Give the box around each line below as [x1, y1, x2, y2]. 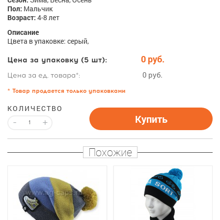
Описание [7, 27, 39, 37]
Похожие [88, 145, 132, 159]
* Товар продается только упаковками [7, 86, 126, 95]
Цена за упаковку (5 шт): [7, 55, 107, 65]
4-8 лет [36, 13, 59, 22]
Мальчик [22, 4, 53, 13]
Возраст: [7, 13, 36, 22]
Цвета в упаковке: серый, [7, 36, 89, 46]
